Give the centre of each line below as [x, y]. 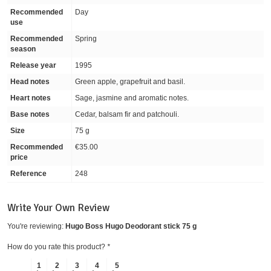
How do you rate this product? [57, 247]
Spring [86, 38]
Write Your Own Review [58, 207]
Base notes [30, 114]
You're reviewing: [35, 226]
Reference [28, 173]
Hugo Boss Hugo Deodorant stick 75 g [131, 226]
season [23, 49]
